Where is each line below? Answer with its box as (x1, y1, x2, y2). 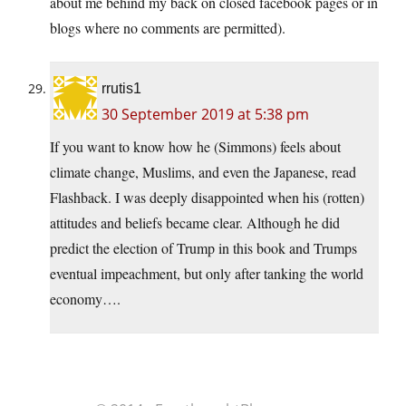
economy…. (50, 288, 121, 308)
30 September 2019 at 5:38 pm (101, 103, 309, 124)
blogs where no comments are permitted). (50, 17, 285, 37)
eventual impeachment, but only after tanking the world (50, 263, 363, 283)
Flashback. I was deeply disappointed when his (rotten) (50, 187, 364, 207)
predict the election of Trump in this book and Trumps (50, 237, 357, 257)
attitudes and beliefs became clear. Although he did (50, 212, 340, 232)
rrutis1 (101, 80, 141, 96)
